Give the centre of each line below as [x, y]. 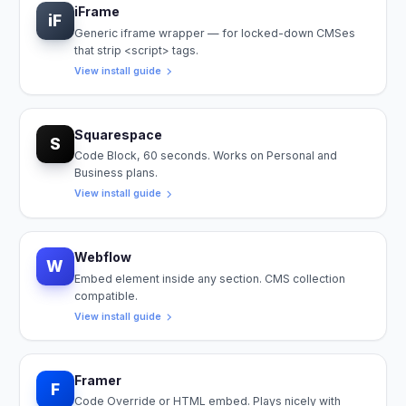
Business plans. [116, 173]
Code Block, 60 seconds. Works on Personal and [205, 156]
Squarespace [118, 134]
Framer [97, 380]
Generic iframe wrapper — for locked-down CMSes [214, 33]
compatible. [106, 295]
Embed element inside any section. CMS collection [209, 278]
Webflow [102, 257]
